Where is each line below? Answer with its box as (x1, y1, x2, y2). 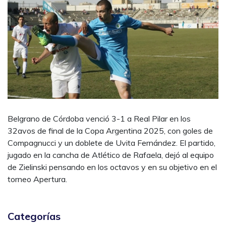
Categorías (8, 210, 61, 223)
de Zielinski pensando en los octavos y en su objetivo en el (8, 162, 217, 173)
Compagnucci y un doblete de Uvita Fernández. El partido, (8, 138, 215, 148)
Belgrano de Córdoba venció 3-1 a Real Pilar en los (8, 114, 191, 124)
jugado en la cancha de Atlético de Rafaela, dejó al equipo (8, 150, 214, 160)
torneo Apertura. (8, 174, 67, 185)
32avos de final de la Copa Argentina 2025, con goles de (8, 126, 213, 136)
